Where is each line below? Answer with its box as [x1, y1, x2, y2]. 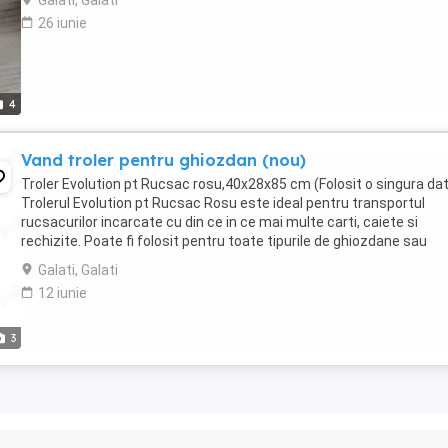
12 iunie [38, 285, 87, 301]
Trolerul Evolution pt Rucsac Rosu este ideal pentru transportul [21, 195, 425, 211]
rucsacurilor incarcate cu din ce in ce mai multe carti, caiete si [21, 214, 418, 230]
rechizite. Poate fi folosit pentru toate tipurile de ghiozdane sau [21, 233, 427, 249]
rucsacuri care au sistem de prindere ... [21, 252, 269, 268]
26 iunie [38, 15, 87, 31]
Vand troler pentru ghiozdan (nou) [21, 150, 306, 170]
